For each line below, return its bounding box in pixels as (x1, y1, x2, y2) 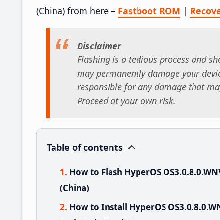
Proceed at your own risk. (77, 95, 176, 107)
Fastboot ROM (118, 4, 180, 17)
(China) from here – (36, 4, 118, 17)
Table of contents (47, 141, 123, 153)
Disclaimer (77, 40, 121, 52)
